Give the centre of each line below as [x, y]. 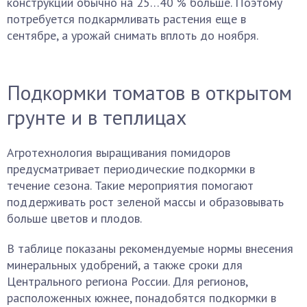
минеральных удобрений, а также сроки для [125, 265]
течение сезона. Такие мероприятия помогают [130, 185]
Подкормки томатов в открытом [149, 92]
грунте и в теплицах [97, 117]
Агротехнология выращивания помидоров [119, 152]
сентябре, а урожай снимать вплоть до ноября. [133, 35]
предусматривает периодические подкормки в [131, 169]
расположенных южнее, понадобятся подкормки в [142, 298]
